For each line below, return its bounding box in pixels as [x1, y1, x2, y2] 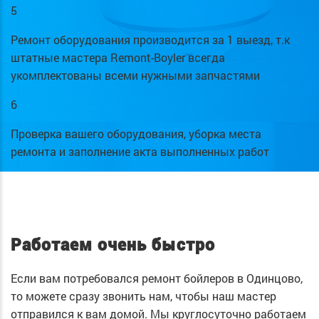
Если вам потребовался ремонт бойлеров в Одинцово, [11, 270, 303, 286]
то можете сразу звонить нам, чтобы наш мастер [11, 288, 276, 303]
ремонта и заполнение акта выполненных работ [11, 143, 269, 159]
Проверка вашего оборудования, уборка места [11, 125, 261, 141]
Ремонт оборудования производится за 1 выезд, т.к [11, 31, 290, 47]
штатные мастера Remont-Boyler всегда [11, 49, 225, 65]
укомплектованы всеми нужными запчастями [11, 67, 260, 83]
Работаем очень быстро [11, 235, 215, 255]
